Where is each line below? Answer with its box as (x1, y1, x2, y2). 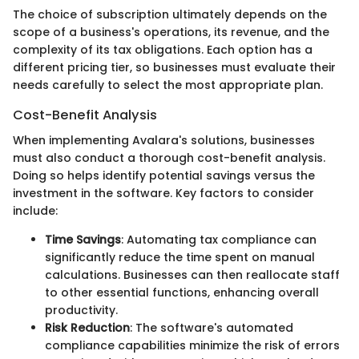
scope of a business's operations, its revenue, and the (13, 24, 329, 40)
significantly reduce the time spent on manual (45, 249, 315, 266)
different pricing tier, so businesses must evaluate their (13, 59, 336, 75)
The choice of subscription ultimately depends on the (13, 6, 327, 22)
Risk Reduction (45, 320, 130, 337)
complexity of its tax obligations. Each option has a (13, 42, 313, 58)
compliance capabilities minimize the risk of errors (45, 337, 340, 354)
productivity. (45, 302, 118, 319)
